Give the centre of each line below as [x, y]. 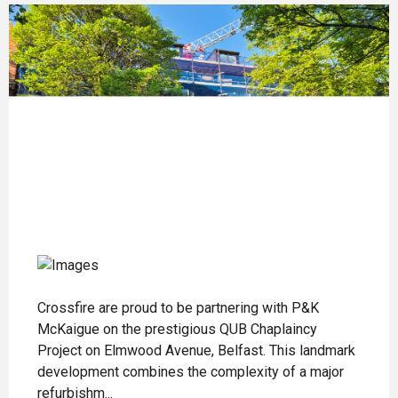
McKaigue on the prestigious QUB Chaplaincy [177, 330]
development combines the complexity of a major [191, 372]
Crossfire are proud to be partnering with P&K [178, 308]
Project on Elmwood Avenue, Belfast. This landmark [196, 351]
